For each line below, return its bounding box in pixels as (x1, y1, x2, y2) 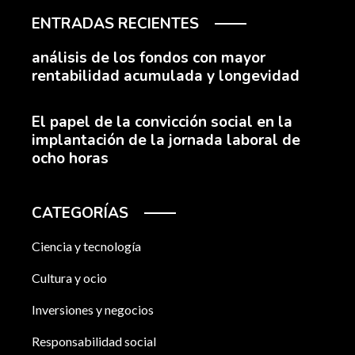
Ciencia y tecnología (32, 239, 141, 254)
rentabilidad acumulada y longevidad (32, 66, 300, 87)
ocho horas (32, 148, 109, 170)
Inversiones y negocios (32, 302, 154, 318)
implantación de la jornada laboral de (32, 130, 300, 151)
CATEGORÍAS (32, 203, 128, 224)
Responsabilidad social (32, 334, 156, 349)
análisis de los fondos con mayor (32, 48, 265, 69)
